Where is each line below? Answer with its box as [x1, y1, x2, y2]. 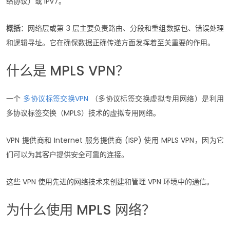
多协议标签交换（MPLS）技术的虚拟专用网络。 [6, 107, 160, 118]
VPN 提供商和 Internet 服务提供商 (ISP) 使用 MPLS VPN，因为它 [6, 135, 224, 145]
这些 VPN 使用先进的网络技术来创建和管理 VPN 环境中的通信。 [6, 176, 214, 187]
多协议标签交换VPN [23, 93, 89, 104]
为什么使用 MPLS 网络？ [6, 200, 155, 219]
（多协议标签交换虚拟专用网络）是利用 [88, 93, 224, 104]
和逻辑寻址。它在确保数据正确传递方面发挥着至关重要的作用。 [6, 37, 215, 48]
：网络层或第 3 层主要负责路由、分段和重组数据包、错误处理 [21, 23, 224, 33]
